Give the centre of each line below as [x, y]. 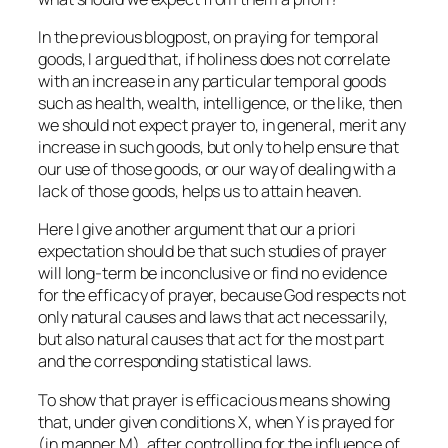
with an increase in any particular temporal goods [212, 81]
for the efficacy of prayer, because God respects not [222, 295]
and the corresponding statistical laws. [175, 361]
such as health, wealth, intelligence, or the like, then [220, 103]
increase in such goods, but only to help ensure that [218, 147]
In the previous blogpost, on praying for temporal [209, 37]
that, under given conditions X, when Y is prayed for [216, 421]
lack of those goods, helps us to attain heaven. [200, 191]
